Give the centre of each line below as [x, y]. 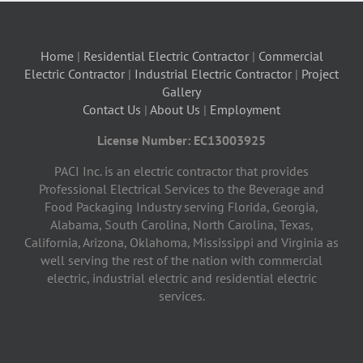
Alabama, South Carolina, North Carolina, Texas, [181, 224]
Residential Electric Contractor [166, 56]
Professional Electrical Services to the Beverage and [181, 188]
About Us [175, 109]
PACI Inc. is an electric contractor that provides [181, 171]
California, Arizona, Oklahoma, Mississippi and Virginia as [181, 242]
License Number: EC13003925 [181, 140]
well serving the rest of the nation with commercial [181, 260]
